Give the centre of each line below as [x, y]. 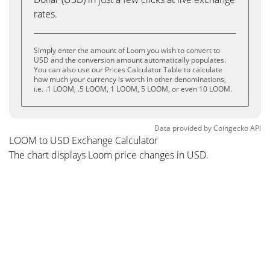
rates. [46, 14]
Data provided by [183, 128]
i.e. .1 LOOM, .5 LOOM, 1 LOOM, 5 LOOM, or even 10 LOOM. [133, 89]
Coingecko [231, 128]
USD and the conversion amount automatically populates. [130, 60]
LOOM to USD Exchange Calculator [83, 140]
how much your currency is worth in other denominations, [130, 79]
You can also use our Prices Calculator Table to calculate [128, 70]
